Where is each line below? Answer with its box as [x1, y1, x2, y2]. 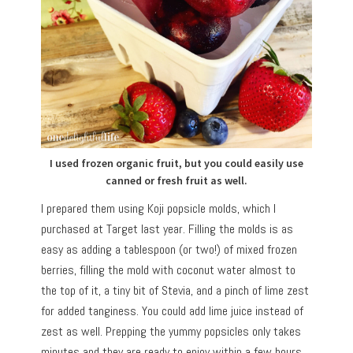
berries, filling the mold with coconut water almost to [41, 261, 296, 278]
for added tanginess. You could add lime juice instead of [41, 302, 304, 319]
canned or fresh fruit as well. [106, 173, 247, 188]
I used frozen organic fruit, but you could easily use [50, 155, 303, 170]
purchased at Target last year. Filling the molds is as [41, 220, 294, 237]
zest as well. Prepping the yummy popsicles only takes [41, 322, 302, 340]
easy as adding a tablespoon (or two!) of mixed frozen [41, 240, 298, 258]
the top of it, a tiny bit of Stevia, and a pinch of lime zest [41, 281, 310, 299]
